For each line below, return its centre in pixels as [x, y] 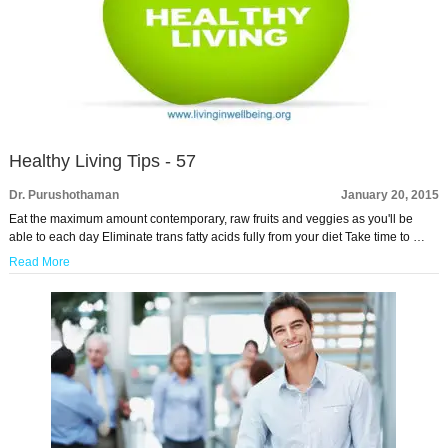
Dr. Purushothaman [63, 195]
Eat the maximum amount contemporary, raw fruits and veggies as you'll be [210, 219]
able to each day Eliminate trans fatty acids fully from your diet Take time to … [216, 237]
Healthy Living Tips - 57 [102, 161]
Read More [39, 262]
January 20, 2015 [390, 195]
